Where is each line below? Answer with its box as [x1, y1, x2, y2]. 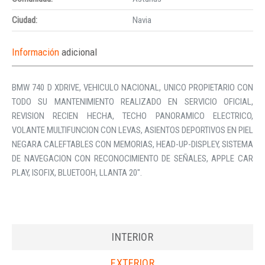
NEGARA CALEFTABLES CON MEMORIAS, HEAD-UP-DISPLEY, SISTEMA [12, 139, 253, 150]
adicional [62, 46, 97, 58]
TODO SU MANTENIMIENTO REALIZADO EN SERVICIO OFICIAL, [12, 96, 253, 107]
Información [12, 46, 62, 58]
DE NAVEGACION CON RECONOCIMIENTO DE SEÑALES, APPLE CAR [12, 153, 253, 164]
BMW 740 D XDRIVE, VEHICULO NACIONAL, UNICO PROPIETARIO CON [12, 82, 253, 93]
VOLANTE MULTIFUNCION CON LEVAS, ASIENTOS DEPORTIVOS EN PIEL [12, 125, 253, 135]
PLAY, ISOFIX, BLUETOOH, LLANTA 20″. [12, 167, 142, 178]
